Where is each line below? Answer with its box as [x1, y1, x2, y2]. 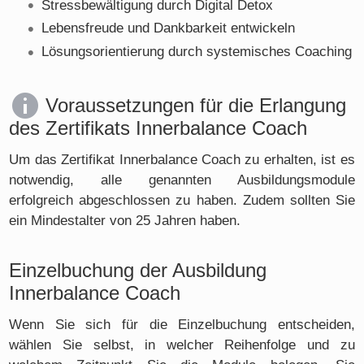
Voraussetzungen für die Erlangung [45, 94, 347, 116]
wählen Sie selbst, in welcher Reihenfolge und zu [9, 336, 355, 353]
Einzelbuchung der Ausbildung [9, 259, 267, 281]
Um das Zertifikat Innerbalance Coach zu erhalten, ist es [9, 151, 355, 167]
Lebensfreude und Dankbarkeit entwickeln [41, 20, 296, 37]
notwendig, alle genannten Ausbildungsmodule [9, 171, 355, 188]
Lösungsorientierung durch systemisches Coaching [41, 44, 353, 60]
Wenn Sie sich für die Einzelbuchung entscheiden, [9, 316, 355, 332]
